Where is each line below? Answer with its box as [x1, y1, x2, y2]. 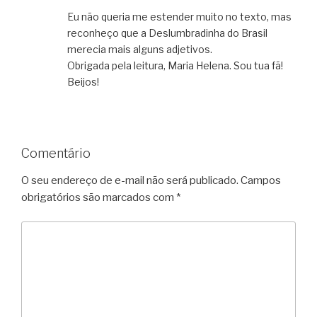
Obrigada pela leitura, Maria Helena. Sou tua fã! [67, 59, 283, 72]
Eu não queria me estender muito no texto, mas [67, 11, 292, 23]
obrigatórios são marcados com [21, 190, 176, 204]
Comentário [21, 146, 91, 161]
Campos [241, 173, 281, 187]
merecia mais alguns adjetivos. [67, 43, 212, 56]
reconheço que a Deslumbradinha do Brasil [67, 27, 267, 40]
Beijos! [67, 76, 99, 88]
